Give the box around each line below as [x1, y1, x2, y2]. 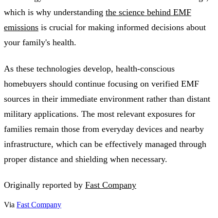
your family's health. [4, 37, 76, 48]
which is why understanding [4, 7, 106, 18]
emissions [4, 22, 38, 33]
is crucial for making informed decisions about [38, 22, 206, 33]
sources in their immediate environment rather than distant [4, 93, 210, 104]
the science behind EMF [106, 7, 191, 18]
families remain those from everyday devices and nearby [4, 124, 204, 134]
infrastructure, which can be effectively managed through [4, 139, 206, 149]
